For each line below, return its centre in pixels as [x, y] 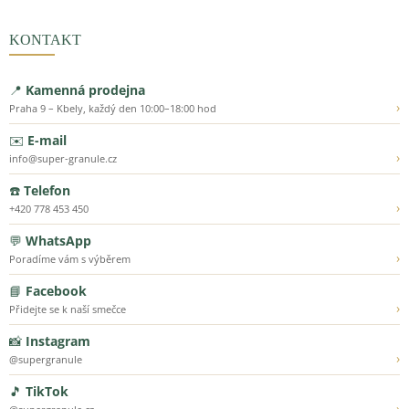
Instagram [58, 341]
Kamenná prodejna [85, 90]
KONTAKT [45, 40]
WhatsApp [58, 241]
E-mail [47, 141]
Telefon [47, 191]
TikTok [47, 392]
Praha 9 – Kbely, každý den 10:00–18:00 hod [113, 109]
